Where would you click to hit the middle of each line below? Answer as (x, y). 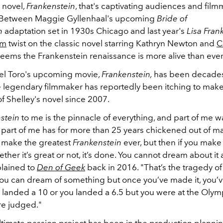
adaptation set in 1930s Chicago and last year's (95, 31)
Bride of (172, 18)
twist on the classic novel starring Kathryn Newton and (111, 43)
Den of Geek (61, 167)
